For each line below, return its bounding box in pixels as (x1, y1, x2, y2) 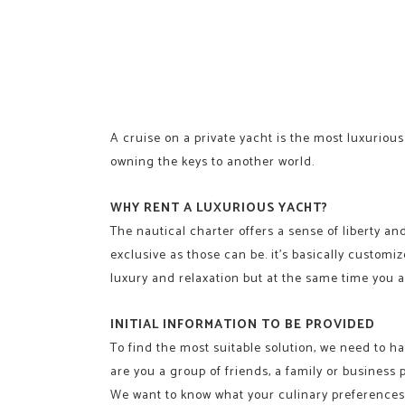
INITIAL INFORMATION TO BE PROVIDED (110, 314, 375, 335)
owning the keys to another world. (110, 151, 315, 173)
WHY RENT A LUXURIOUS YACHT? (110, 197, 328, 219)
